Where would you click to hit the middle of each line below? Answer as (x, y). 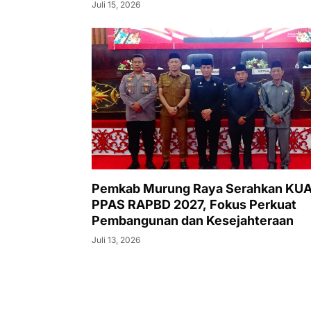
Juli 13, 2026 (116, 240)
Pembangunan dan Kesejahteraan (193, 220)
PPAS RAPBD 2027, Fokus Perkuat (194, 204)
